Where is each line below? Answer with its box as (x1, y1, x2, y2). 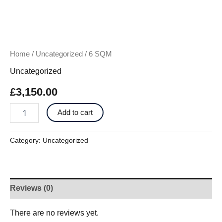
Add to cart (57, 109, 93, 117)
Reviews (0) (10, 184, 53, 193)
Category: (10, 136, 43, 145)
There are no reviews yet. (10, 209, 99, 218)
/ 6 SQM (83, 50, 112, 58)
